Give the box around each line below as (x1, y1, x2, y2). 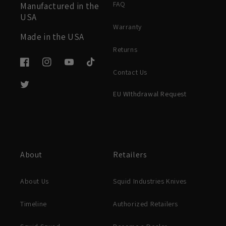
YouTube (64, 63, 91, 72)
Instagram (42, 63, 74, 72)
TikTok (86, 63, 107, 72)
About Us (20, 177, 49, 186)
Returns (113, 45, 138, 54)
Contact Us (113, 68, 147, 77)
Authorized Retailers (113, 199, 178, 208)
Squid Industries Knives (113, 177, 187, 186)
